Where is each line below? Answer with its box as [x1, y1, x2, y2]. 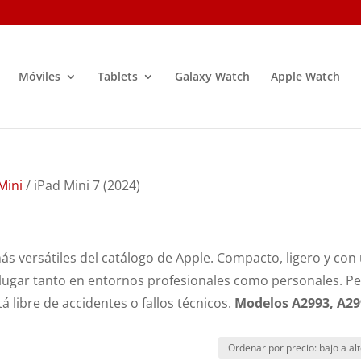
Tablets [97, 68, 138, 84]
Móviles [18, 68, 60, 84]
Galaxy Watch [174, 68, 250, 84]
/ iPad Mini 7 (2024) [23, 176, 141, 194]
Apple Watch [270, 68, 340, 84]
